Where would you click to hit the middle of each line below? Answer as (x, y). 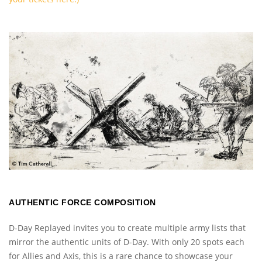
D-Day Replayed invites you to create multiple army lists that (127, 228)
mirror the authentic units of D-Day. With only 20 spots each (127, 242)
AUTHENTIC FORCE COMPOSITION (82, 203)
